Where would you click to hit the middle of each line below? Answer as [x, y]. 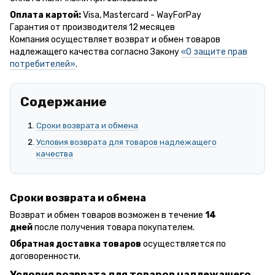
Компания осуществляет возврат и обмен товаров [115, 39]
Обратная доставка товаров [76, 244]
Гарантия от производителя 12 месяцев [92, 27]
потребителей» [43, 64]
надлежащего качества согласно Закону [95, 52]
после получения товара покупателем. [114, 227]
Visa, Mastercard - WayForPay [142, 15]
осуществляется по [184, 244]
